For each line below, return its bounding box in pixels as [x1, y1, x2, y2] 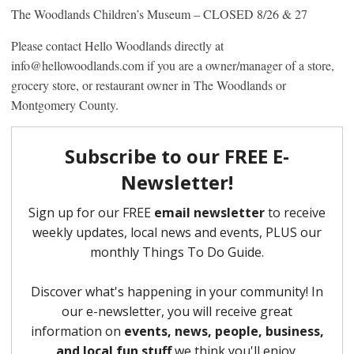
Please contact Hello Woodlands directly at [11, 36, 224, 54]
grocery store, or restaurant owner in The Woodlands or [11, 76, 286, 93]
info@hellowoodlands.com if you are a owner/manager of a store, [11, 56, 334, 73]
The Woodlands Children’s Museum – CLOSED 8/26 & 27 [11, 5, 307, 22]
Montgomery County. [11, 96, 119, 113]
